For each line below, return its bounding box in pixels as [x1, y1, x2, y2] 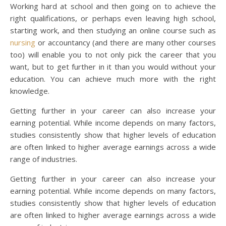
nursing [10, 37, 35, 48]
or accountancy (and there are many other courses [35, 37, 216, 48]
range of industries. [10, 154, 77, 164]
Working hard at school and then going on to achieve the [10, 1, 216, 12]
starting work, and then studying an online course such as [10, 25, 216, 36]
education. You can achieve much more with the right [10, 74, 216, 84]
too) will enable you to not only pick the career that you [10, 49, 216, 60]
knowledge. [10, 86, 49, 96]
